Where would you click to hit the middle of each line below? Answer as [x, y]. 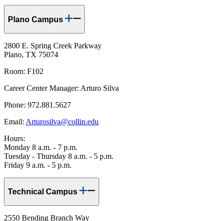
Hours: [15, 138]
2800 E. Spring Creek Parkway [53, 45]
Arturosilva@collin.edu [62, 121]
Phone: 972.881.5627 [37, 105]
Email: [15, 121]
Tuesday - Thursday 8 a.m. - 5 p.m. [59, 156]
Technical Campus [44, 192]
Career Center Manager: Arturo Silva [61, 88]
